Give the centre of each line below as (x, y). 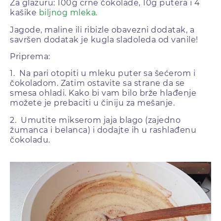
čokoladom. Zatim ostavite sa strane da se (97, 83)
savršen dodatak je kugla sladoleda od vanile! (104, 39)
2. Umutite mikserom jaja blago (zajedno (95, 120)
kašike (24, 13)
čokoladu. (30, 140)
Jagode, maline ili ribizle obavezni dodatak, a (102, 30)
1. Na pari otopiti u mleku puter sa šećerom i (103, 74)
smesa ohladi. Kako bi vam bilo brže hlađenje (103, 93)
